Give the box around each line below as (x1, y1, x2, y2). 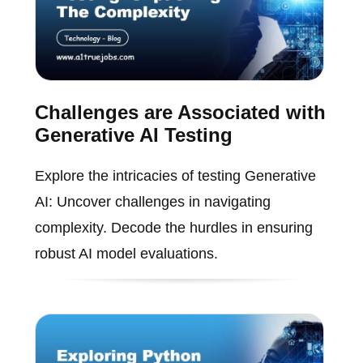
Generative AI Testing (34, 124, 233, 147)
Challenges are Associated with (34, 101, 326, 124)
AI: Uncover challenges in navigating (34, 194, 271, 211)
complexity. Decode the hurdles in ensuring (34, 220, 313, 237)
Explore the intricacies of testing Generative (34, 168, 316, 185)
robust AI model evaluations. (34, 246, 218, 263)
